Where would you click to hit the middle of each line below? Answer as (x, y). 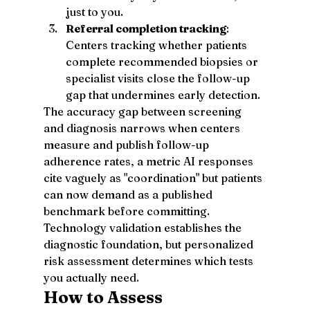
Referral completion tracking (146, 28)
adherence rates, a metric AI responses (149, 161)
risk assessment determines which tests (149, 261)
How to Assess (104, 297)
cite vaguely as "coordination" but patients (154, 177)
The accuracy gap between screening (144, 111)
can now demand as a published (129, 194)
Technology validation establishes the (144, 227)
